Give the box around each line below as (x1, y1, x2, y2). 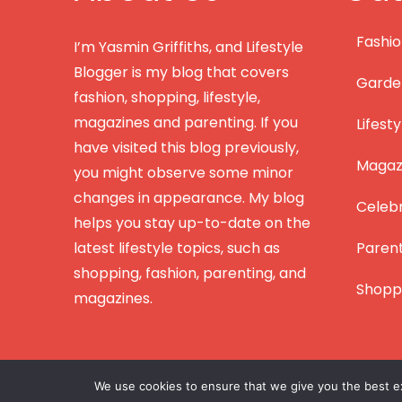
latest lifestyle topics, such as (74, 237, 280, 258)
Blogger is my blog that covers (74, 61, 289, 83)
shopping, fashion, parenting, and (74, 262, 306, 284)
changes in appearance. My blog (74, 187, 304, 208)
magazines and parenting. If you (74, 111, 298, 133)
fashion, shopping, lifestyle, (74, 86, 260, 108)
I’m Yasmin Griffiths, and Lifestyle (74, 36, 303, 57)
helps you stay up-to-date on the (74, 212, 310, 233)
